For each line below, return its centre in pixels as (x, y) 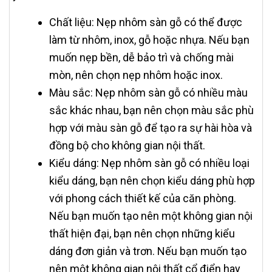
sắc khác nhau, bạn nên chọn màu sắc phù (151, 110)
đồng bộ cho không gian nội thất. (127, 146)
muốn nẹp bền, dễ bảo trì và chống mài (141, 58)
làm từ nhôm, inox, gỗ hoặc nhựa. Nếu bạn (149, 40)
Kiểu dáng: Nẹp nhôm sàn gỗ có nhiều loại (149, 163)
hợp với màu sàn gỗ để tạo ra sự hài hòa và (151, 128)
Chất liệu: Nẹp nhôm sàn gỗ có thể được (146, 22)
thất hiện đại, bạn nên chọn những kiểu (142, 234)
